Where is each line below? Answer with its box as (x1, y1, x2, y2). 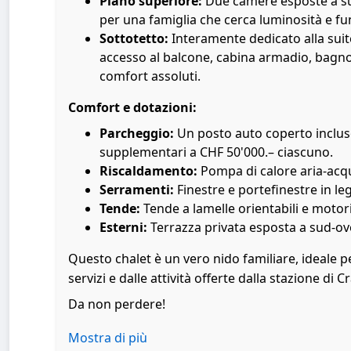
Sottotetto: (100, 30, 172, 48)
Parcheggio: (100, 125, 177, 143)
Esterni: (100, 219, 150, 237)
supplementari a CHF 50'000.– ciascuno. (100, 143, 333, 161)
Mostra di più (68, 329, 147, 347)
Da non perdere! (68, 295, 165, 313)
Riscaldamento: (100, 162, 201, 180)
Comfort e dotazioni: (68, 99, 197, 117)
